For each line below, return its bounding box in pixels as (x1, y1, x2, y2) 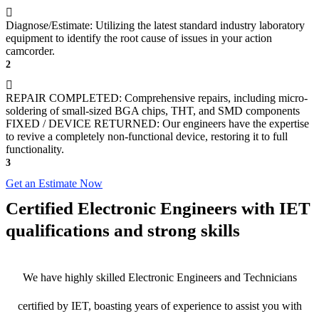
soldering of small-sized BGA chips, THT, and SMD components (6, 105, 300, 117)
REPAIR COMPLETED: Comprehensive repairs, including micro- (6, 92, 308, 105)
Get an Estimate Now (6, 177, 103, 190)
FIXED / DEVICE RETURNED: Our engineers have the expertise (6, 117, 309, 130)
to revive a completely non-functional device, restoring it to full (6, 130, 288, 143)
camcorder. (6, 45, 55, 58)
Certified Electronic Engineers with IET (6, 199, 310, 219)
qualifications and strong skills (6, 221, 240, 241)
